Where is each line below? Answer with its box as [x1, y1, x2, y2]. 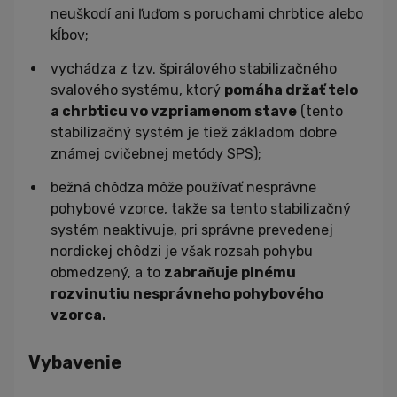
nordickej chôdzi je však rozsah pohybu [51, 243, 313, 261]
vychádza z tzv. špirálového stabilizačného [51, 60, 337, 78]
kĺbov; [51, 27, 89, 44]
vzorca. [51, 307, 106, 324]
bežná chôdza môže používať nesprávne [51, 179, 316, 197]
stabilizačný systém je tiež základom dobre [51, 124, 337, 142]
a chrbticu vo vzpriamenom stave [51, 103, 297, 121]
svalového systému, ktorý [51, 82, 224, 99]
